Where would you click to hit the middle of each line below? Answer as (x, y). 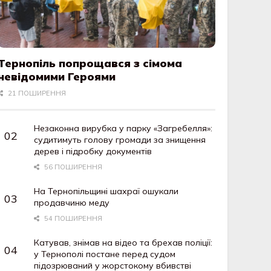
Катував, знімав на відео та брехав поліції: (123, 243)
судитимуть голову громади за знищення (120, 140)
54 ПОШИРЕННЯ (72, 219)
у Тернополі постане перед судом (105, 254)
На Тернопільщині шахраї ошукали (106, 191)
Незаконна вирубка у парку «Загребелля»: (123, 129)
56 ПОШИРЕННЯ (72, 167)
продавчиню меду (72, 203)
